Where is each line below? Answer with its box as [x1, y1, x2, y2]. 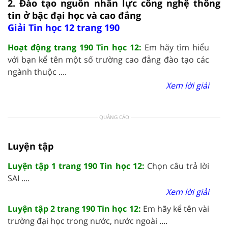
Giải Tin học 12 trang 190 [8, 21, 120, 34]
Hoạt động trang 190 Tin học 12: [8, 41, 145, 53]
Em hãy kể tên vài [142, 203, 210, 214]
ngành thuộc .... [8, 66, 67, 77]
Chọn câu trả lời [147, 160, 210, 172]
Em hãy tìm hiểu [145, 41, 209, 53]
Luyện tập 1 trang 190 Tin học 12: [8, 160, 147, 172]
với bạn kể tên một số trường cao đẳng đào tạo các [8, 53, 209, 65]
